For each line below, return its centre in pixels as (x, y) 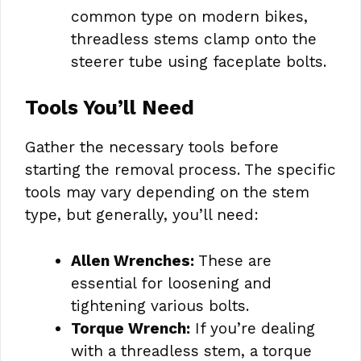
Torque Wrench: (131, 328)
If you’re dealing (253, 328)
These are (233, 260)
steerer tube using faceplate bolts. (199, 61)
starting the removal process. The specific (180, 170)
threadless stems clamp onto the (194, 39)
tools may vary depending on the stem (167, 192)
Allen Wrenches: (133, 260)
